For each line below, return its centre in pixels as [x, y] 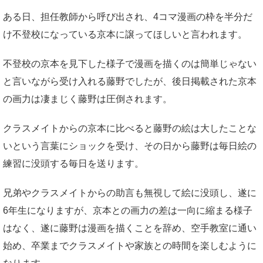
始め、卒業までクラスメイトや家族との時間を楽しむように [130, 245]
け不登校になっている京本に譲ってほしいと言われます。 [125, 34]
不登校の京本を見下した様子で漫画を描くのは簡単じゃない [130, 63]
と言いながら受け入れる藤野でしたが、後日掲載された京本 [130, 81]
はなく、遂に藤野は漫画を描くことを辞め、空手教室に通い [130, 228]
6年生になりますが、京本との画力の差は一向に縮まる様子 [128, 210]
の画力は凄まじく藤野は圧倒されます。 [87, 99]
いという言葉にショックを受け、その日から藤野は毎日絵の [130, 146]
